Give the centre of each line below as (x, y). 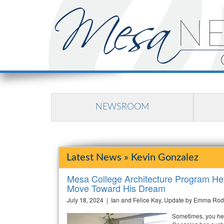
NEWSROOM (122, 107)
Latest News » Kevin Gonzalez (132, 157)
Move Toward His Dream (116, 188)
